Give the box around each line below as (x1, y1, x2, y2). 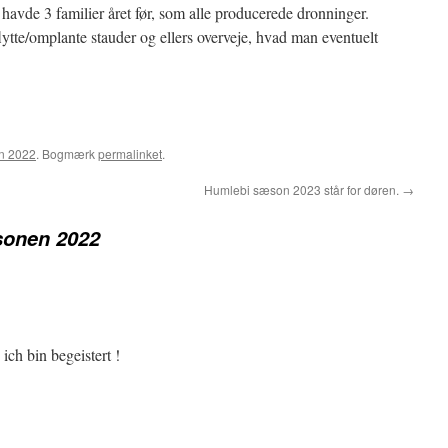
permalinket (98, 145, 162, 162)
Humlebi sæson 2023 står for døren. (204, 181, 402, 198)
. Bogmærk (36, 145, 98, 162)
